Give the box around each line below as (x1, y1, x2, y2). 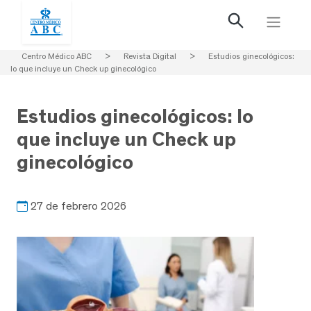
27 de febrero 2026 (31, 199, 126, 212)
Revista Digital (124, 51, 176, 61)
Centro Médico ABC (22, 51, 92, 61)
